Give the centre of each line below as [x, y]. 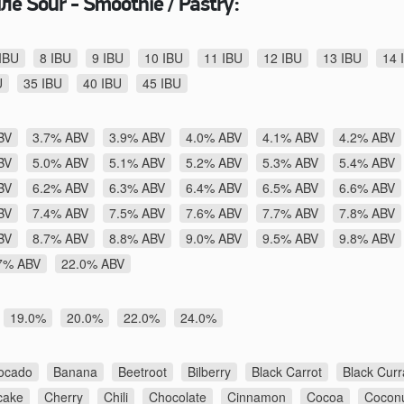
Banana [75, 371]
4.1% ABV [290, 137]
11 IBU [223, 57]
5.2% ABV [214, 162]
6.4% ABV [214, 187]
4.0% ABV [214, 137]
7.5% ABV [137, 212]
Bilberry [209, 371]
